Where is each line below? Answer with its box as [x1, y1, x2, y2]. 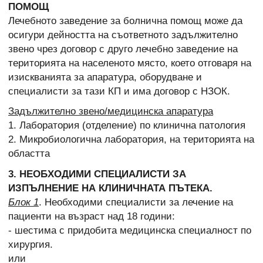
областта [8, 148, 50, 160]
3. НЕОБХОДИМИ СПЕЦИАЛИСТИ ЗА [8, 168, 186, 180]
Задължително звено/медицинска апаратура [8, 106, 213, 117]
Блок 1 [8, 196, 39, 208]
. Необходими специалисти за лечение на [39, 196, 233, 208]
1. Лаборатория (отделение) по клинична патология [8, 120, 245, 131]
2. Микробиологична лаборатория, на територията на [8, 134, 254, 146]
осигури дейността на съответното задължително [8, 29, 238, 41]
